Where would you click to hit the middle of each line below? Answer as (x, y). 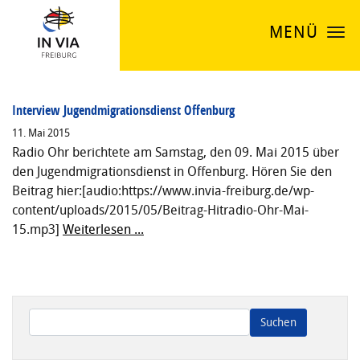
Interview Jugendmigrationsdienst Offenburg (123, 110)
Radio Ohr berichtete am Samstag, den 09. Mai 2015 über (176, 152)
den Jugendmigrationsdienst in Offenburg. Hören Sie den (172, 171)
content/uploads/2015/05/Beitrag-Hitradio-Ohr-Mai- (160, 210)
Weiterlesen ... (103, 229)
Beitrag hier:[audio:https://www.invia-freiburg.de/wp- (163, 190)
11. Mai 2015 (41, 133)
